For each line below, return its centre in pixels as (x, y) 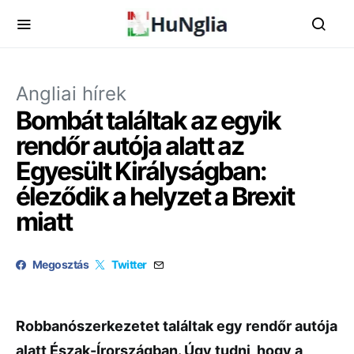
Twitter (129, 264)
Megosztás (61, 264)
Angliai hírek (71, 94)
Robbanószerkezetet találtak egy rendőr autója (177, 326)
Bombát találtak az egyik (148, 121)
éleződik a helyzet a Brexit (155, 196)
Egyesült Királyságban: (141, 171)
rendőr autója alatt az (130, 146)
